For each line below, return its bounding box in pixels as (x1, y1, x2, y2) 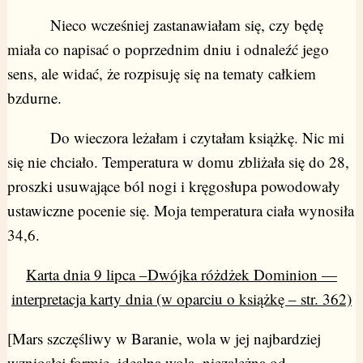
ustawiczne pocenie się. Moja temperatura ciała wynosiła (6, 200, 354, 221)
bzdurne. (6, 88, 62, 109)
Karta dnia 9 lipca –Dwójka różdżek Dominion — (26, 264, 337, 285)
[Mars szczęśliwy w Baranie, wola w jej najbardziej (6, 328, 321, 349)
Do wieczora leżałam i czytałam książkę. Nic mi (6, 127, 344, 148)
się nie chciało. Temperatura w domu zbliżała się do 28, (6, 152, 349, 173)
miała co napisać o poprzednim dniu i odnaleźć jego (6, 39, 329, 60)
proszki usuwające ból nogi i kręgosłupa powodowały (6, 176, 340, 197)
